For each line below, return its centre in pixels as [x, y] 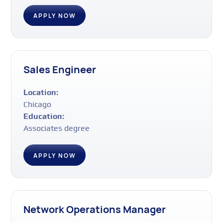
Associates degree [57, 128]
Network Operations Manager [95, 209]
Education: [44, 116]
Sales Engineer [60, 70]
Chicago [38, 105]
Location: [41, 93]
